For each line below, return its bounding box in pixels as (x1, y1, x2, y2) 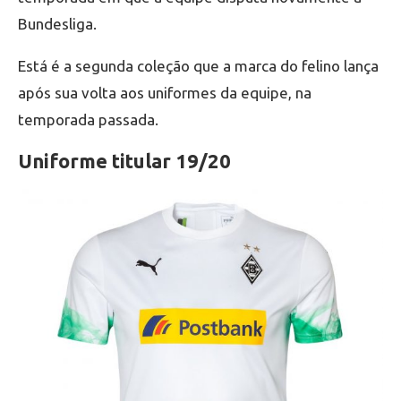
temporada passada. (18, 110, 158, 128)
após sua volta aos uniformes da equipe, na (18, 83, 311, 101)
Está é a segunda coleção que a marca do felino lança (18, 56, 379, 74)
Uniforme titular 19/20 (18, 149, 231, 172)
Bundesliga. (18, 14, 97, 32)
